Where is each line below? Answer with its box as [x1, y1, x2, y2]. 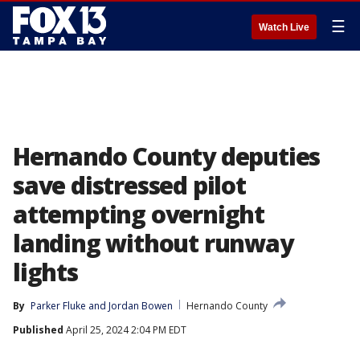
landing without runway [13, 227, 293, 260]
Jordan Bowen [108, 299, 173, 313]
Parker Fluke [31, 299, 86, 313]
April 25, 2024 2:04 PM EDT [63, 323, 186, 337]
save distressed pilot [13, 169, 246, 202]
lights [13, 256, 78, 288]
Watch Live [259, 22, 309, 33]
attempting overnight [13, 198, 264, 231]
